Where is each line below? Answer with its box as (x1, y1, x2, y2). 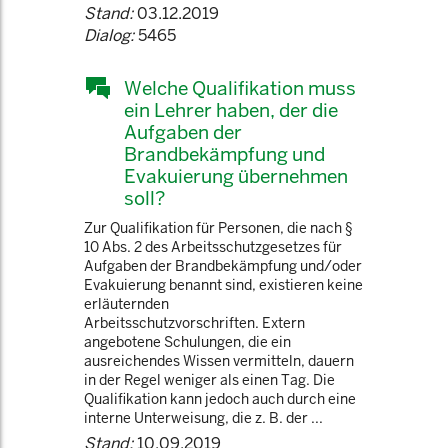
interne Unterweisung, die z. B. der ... (84, 409, 323, 427)
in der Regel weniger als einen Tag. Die (84, 371, 335, 389)
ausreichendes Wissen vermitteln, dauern (84, 352, 354, 370)
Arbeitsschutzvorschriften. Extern (84, 314, 305, 332)
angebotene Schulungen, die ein (84, 333, 291, 351)
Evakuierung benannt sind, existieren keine (84, 276, 363, 294)
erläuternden (84, 295, 169, 313)
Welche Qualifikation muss (124, 76, 356, 100)
